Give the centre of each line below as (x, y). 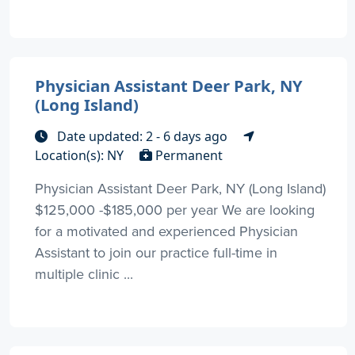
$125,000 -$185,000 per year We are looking (175, 210)
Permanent (187, 156)
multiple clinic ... (84, 274)
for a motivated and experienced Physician (166, 231)
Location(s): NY (81, 156)
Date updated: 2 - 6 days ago (142, 137)
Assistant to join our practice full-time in (156, 253)
